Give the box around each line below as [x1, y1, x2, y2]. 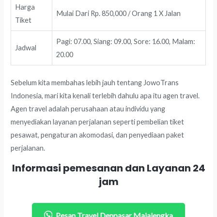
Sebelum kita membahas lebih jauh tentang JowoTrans [11, 78, 179, 87]
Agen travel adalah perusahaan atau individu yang [11, 104, 166, 113]
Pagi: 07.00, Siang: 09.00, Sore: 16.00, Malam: [56, 37, 196, 46]
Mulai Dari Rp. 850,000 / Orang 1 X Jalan [56, 9, 181, 17]
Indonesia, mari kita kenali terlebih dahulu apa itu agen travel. [11, 91, 200, 100]
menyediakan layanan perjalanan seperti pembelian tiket [11, 117, 185, 126]
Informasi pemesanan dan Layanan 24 [12, 161, 205, 175]
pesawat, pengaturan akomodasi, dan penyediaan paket [11, 130, 185, 139]
